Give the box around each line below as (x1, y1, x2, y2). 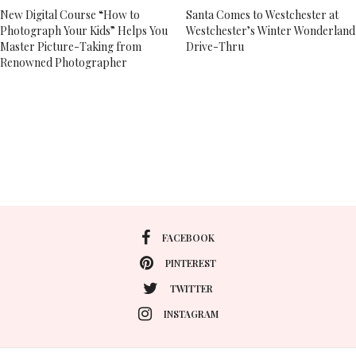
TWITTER (170, 281, 213, 295)
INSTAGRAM (163, 307, 219, 320)
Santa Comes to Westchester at (186, 7, 339, 22)
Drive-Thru (186, 39, 244, 54)
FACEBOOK (162, 230, 215, 244)
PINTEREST (165, 256, 216, 269)
